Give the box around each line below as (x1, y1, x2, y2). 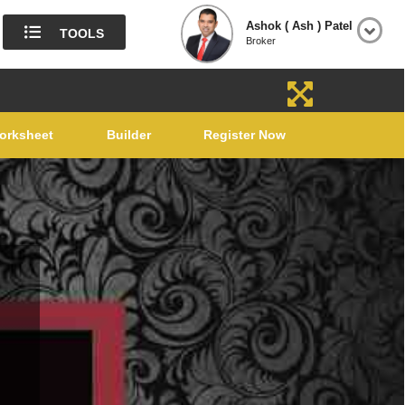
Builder (106, 127, 151, 142)
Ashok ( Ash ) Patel (246, 19, 353, 33)
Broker (246, 34, 276, 46)
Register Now (203, 127, 287, 142)
